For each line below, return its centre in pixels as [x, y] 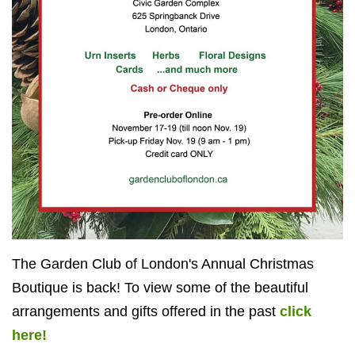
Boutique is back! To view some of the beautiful [160, 287]
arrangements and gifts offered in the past [146, 311]
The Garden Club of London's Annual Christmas [163, 263]
